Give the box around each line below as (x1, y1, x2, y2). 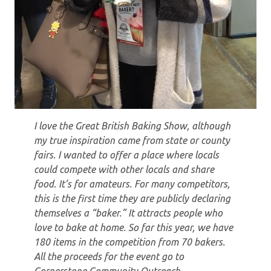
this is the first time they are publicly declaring (34, 193, 230, 204)
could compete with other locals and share (34, 164, 214, 175)
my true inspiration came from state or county (34, 135, 230, 146)
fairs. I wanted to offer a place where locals (34, 149, 219, 161)
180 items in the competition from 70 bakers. (34, 237, 225, 248)
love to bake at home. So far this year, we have (34, 222, 233, 233)
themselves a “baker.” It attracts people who (34, 207, 223, 219)
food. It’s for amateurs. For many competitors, (34, 178, 230, 190)
